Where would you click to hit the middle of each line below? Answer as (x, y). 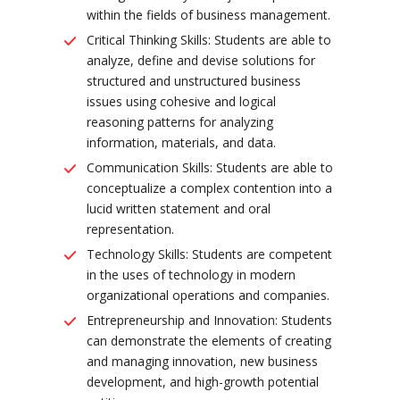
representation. (130, 229)
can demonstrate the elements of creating (209, 340)
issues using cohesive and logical (181, 101)
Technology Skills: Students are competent (209, 254)
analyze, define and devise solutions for (201, 60)
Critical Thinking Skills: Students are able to (209, 39)
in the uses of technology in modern (191, 274)
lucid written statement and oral (179, 208)
